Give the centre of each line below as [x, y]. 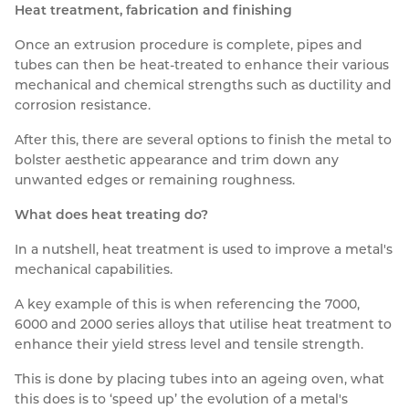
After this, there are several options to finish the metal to [203, 140]
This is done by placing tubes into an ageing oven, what [199, 379]
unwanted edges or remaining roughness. [155, 180]
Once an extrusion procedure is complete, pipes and [189, 45]
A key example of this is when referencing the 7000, [187, 304]
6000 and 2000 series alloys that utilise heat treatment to [203, 325]
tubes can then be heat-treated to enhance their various [202, 65]
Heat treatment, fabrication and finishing [153, 10]
